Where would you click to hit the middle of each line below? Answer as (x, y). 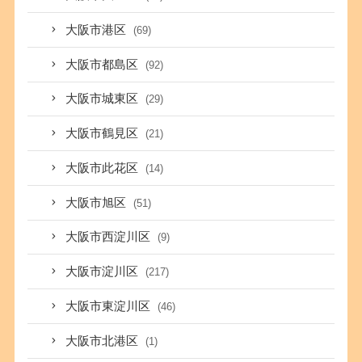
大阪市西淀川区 (110, 237)
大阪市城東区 (104, 99)
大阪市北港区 (104, 341)
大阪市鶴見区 (104, 134)
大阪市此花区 (104, 168)
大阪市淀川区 (104, 272)
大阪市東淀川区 (110, 306)
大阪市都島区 (104, 64)
